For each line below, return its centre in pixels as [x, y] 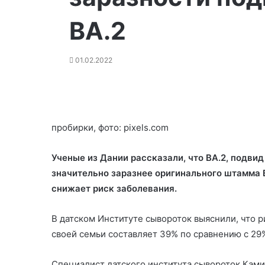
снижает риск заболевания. [114, 188]
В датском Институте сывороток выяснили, [146, 218]
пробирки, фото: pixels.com [110, 127]
